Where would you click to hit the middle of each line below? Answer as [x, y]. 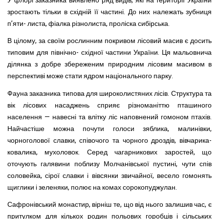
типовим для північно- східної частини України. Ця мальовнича [109, 53]
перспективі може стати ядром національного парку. [90, 76]
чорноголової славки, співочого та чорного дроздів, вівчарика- [109, 140]
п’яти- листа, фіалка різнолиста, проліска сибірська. [88, 23]
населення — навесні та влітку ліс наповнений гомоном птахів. [109, 117]
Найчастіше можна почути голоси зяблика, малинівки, [109, 129]
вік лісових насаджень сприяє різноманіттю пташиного [109, 105]
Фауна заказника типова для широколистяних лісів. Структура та [109, 93]
